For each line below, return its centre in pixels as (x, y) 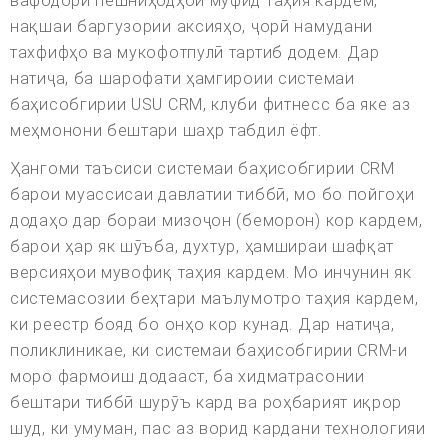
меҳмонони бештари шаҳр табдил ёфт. (166, 131)
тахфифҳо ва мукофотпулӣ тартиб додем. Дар (195, 53)
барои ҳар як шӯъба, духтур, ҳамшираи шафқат (202, 247)
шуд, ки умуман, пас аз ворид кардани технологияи (218, 429)
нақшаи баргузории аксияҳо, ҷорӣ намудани (192, 27)
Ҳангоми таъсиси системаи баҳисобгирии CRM (202, 169)
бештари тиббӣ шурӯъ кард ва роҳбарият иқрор (206, 403)
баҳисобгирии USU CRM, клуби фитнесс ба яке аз (210, 105)
